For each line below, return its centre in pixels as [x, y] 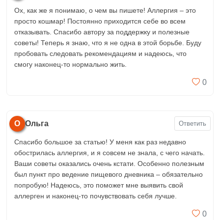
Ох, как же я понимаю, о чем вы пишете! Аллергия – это [105, 10]
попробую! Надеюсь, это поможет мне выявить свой [99, 185]
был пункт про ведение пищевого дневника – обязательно [109, 174]
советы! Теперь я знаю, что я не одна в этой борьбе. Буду [108, 42]
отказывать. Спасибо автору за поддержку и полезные [102, 32]
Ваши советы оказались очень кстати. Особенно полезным [109, 163]
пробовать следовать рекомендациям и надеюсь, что [100, 53]
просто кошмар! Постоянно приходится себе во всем [100, 21]
